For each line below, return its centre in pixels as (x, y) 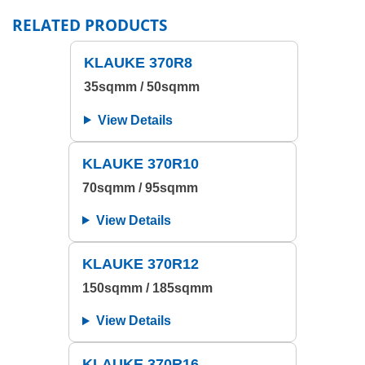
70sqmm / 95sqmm (140, 187)
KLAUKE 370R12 (141, 264)
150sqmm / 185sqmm (147, 288)
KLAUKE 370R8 (138, 63)
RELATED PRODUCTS (90, 25)
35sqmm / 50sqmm (142, 87)
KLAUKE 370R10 (141, 163)
